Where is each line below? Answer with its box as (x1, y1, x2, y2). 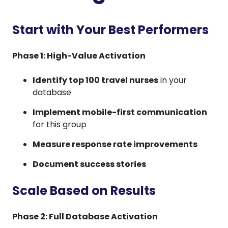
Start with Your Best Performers (12, 21, 209, 38)
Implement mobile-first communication (33, 106, 207, 118)
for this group (33, 118, 87, 130)
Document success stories (33, 158, 146, 170)
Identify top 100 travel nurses (33, 74, 158, 86)
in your (158, 74, 187, 86)
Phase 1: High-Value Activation (12, 49, 146, 62)
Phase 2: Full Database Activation (12, 210, 158, 222)
